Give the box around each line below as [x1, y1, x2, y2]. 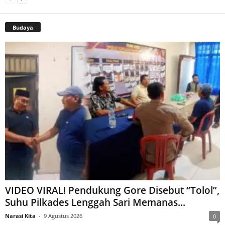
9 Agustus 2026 [44, 212, 82, 220]
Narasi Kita [5, 212, 36, 220]
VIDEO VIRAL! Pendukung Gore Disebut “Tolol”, [5, 184, 219, 197]
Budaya [13, 23, 33, 31]
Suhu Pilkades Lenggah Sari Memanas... [5, 196, 185, 209]
